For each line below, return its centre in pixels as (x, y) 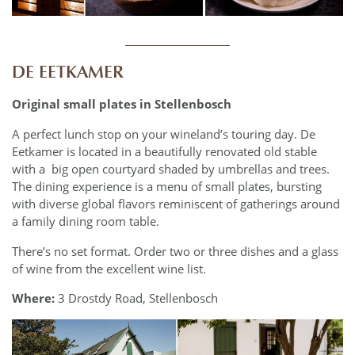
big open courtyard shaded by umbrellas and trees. (191, 169)
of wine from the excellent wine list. (109, 268)
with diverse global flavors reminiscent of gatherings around (176, 204)
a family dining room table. (86, 221)
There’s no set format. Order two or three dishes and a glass (175, 251)
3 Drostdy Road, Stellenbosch (136, 298)
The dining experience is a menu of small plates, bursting (167, 187)
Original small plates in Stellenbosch (122, 104)
